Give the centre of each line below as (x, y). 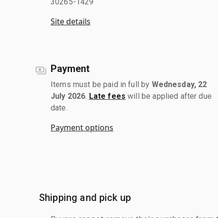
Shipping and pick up (85, 197)
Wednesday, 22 (179, 84)
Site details (71, 21)
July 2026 (68, 96)
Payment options (82, 127)
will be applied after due (169, 96)
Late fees (107, 96)
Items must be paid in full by (101, 84)
